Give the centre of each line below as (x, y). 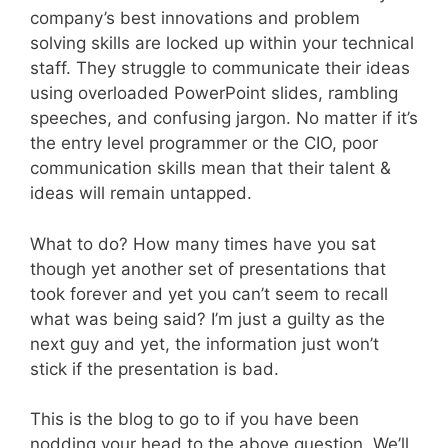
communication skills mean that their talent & (210, 168)
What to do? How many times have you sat (203, 243)
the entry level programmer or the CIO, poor (204, 143)
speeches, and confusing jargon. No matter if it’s (224, 118)
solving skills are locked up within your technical (222, 43)
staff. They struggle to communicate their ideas (220, 68)
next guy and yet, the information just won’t (204, 343)
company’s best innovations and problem (195, 18)
